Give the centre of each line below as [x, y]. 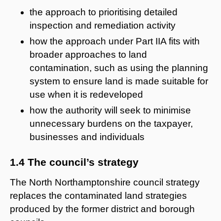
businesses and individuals [87, 137]
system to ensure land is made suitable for [119, 81]
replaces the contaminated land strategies [98, 195]
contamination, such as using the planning [119, 68]
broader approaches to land [88, 54]
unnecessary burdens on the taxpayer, [111, 123]
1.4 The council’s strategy [74, 162]
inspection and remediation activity [103, 25]
